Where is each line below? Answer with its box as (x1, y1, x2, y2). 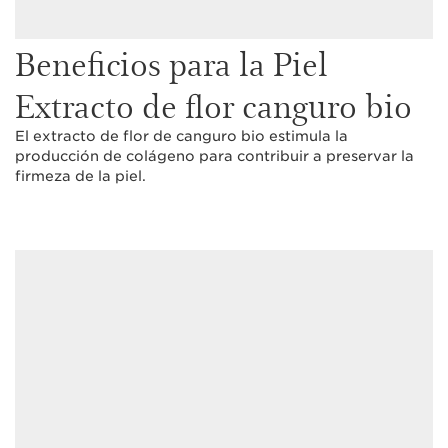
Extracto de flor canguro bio (15, 82, 412, 127)
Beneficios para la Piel (15, 40, 328, 85)
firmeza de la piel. (15, 168, 146, 184)
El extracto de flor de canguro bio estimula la (15, 128, 348, 144)
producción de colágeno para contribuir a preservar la (15, 148, 414, 164)
